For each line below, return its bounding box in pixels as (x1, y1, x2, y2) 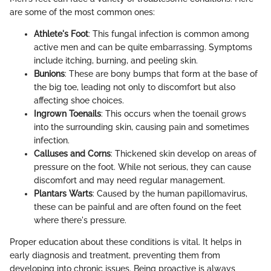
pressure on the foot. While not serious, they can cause (34, 162, 251, 172)
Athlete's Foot (34, 29, 88, 39)
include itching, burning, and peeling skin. (34, 56, 198, 66)
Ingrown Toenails (34, 109, 101, 119)
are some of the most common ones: (10, 7, 155, 18)
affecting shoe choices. (34, 96, 124, 106)
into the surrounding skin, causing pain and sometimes (34, 122, 249, 132)
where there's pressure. (34, 215, 126, 226)
